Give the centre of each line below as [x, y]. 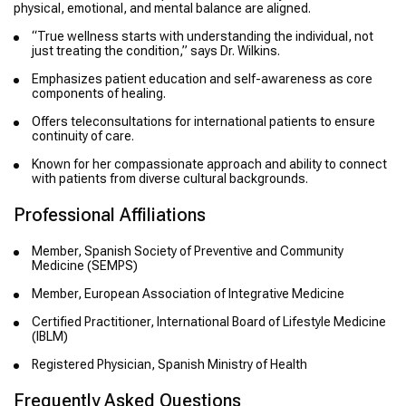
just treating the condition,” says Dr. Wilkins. [156, 51]
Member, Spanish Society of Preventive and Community [188, 251]
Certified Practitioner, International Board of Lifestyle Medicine [209, 322]
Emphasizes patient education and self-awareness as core [202, 79]
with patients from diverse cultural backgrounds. [170, 179]
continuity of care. [83, 136]
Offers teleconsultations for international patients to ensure [203, 122]
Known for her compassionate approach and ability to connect [209, 164]
